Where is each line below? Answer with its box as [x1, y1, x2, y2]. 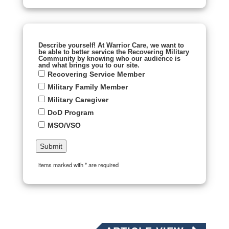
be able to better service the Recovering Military [38, 48, 189, 56]
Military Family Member [48, 83, 128, 91]
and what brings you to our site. [38, 61, 140, 69]
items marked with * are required [38, 161, 119, 169]
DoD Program [48, 108, 94, 117]
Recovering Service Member [48, 70, 145, 78]
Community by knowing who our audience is [38, 55, 180, 62]
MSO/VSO [48, 121, 81, 129]
